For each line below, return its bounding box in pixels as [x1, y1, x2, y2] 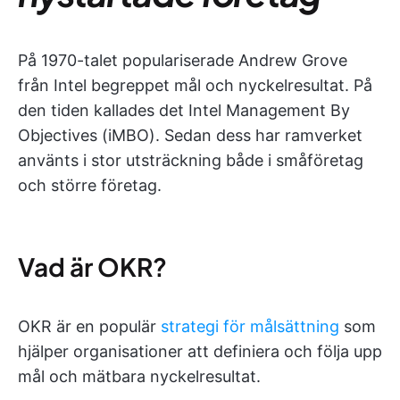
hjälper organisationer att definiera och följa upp [18, 342, 382, 361]
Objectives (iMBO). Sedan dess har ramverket [18, 126, 362, 145]
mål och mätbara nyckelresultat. [18, 367, 261, 386]
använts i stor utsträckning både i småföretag [18, 151, 363, 170]
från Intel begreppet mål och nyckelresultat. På [18, 76, 372, 95]
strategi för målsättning [161, 317, 339, 336]
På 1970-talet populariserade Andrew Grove [18, 51, 347, 70]
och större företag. [18, 176, 162, 195]
